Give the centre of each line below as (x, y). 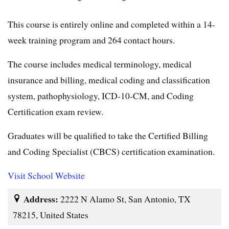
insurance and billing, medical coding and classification (109, 79)
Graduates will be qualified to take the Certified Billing (108, 135)
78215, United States (51, 214)
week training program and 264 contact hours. (91, 40)
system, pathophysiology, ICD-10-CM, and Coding (101, 95)
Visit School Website (46, 175)
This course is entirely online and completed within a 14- (111, 24)
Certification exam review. (55, 111)
